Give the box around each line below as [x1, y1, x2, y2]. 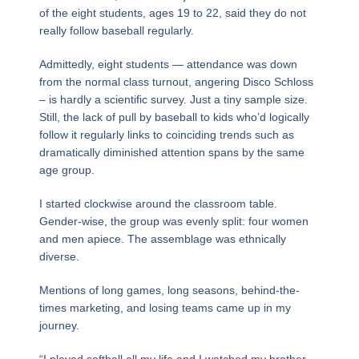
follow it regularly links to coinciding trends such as [38, 127, 294, 141]
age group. [38, 163, 95, 176]
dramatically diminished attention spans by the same [38, 145, 305, 159]
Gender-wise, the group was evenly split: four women [38, 214, 309, 228]
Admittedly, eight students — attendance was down [38, 57, 297, 71]
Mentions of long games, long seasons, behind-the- [38, 283, 300, 296]
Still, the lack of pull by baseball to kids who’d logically [38, 110, 309, 123]
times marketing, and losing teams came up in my [38, 301, 291, 314]
